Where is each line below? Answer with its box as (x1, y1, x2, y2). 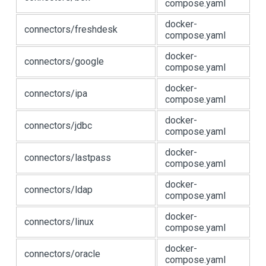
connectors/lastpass (24, 152, 111, 163)
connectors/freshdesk (24, 24, 118, 35)
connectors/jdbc (24, 120, 92, 131)
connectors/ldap (24, 184, 93, 195)
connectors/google (24, 56, 104, 67)
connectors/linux (24, 216, 94, 227)
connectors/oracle (24, 248, 100, 259)
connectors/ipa (24, 88, 87, 99)
